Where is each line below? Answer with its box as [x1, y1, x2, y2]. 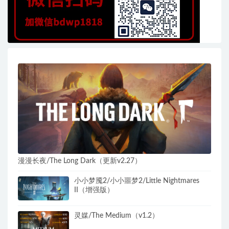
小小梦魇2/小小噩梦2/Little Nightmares [74, 177, 199, 185]
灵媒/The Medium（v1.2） [74, 212, 159, 219]
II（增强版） [74, 187, 114, 194]
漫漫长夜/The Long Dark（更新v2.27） [18, 157, 142, 165]
